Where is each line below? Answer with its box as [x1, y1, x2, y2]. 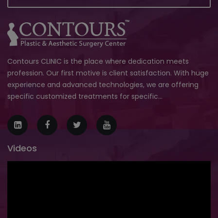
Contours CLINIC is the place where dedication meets [7, 56, 189, 66]
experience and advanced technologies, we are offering [7, 79, 199, 90]
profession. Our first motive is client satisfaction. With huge [7, 68, 209, 78]
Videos [7, 142, 37, 154]
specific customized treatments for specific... [7, 91, 163, 101]
